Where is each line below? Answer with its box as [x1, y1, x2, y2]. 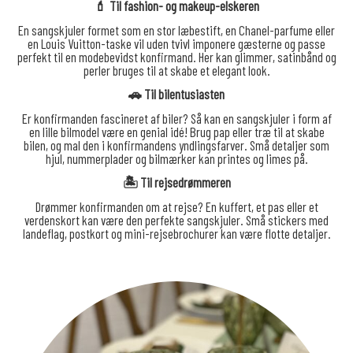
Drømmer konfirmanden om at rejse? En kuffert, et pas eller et [35, 198, 318, 214]
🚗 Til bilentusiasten [128, 86, 225, 102]
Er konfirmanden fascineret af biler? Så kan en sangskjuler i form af [21, 110, 332, 126]
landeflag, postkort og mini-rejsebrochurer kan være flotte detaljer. [22, 225, 331, 241]
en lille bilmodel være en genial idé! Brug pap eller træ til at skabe [28, 123, 325, 139]
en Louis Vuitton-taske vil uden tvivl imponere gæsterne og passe [28, 35, 325, 51]
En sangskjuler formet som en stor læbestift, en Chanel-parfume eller [18, 21, 335, 38]
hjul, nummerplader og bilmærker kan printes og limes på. [45, 150, 308, 166]
